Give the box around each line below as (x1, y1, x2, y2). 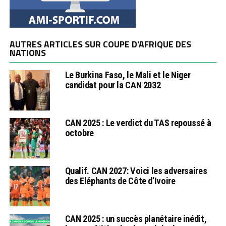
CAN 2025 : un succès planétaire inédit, (65, 213, 207, 224)
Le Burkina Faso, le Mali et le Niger (65, 69, 191, 80)
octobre (65, 127, 94, 138)
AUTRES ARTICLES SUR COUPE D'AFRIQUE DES (9, 37, 191, 51)
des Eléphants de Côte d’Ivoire (65, 175, 176, 186)
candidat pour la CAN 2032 (65, 79, 161, 90)
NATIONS (9, 45, 46, 60)
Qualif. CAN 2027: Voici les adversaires (65, 165, 207, 176)
